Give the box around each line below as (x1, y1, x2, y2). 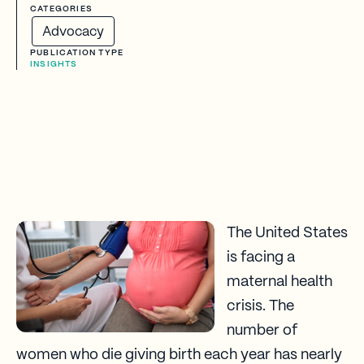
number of (227, 323, 297, 339)
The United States (227, 226, 348, 241)
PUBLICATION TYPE (30, 49, 124, 58)
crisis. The (227, 299, 294, 314)
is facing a (227, 250, 295, 266)
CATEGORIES (30, 5, 93, 13)
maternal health (227, 275, 332, 290)
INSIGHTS (30, 60, 78, 69)
